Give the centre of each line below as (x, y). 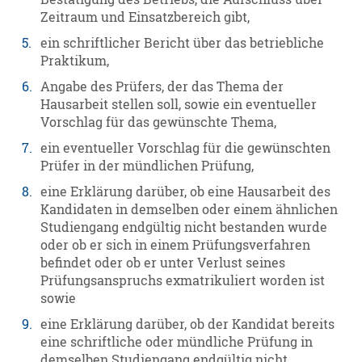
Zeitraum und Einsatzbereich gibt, (145, 17)
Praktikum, (75, 61)
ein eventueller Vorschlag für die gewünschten (186, 148)
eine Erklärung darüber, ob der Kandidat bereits (188, 324)
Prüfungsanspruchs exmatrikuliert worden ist (183, 281)
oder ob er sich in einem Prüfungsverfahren (176, 245)
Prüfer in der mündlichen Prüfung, (147, 166)
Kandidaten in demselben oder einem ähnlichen (189, 210)
